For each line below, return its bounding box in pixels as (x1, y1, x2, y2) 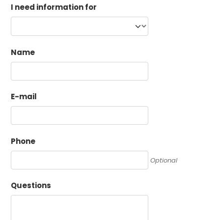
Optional (150, 155, 177, 165)
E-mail (11, 91, 37, 102)
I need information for (11, 2, 97, 12)
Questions (11, 180, 51, 191)
